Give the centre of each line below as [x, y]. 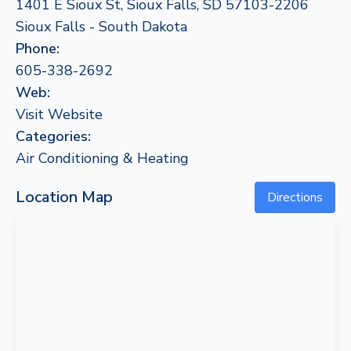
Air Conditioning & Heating [102, 158]
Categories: [53, 136]
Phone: [38, 49]
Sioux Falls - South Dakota [101, 27]
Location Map [64, 197]
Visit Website [59, 114]
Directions [295, 197]
